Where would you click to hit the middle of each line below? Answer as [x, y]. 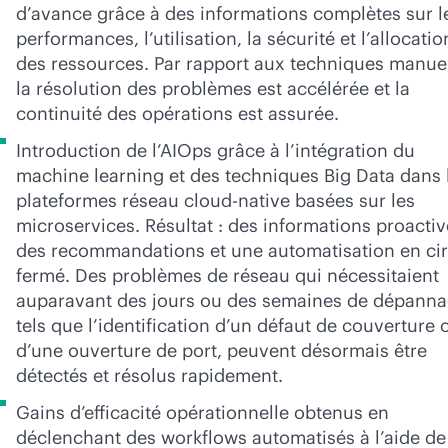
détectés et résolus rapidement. [149, 375]
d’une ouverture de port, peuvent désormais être [221, 350]
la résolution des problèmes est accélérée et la [213, 88]
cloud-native [237, 200]
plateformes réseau [100, 200]
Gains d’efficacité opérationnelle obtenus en [202, 412]
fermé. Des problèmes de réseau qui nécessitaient [227, 275]
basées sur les [352, 200]
